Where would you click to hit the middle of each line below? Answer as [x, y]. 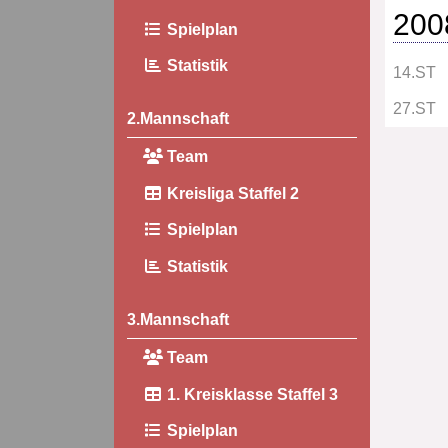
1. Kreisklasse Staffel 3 [250, 394]
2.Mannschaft [177, 119]
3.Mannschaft [177, 319]
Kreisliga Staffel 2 [230, 193]
